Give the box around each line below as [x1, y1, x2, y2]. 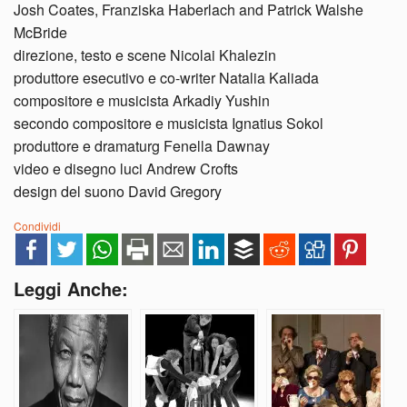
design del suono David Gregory [14, 181, 222, 203]
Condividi [14, 218, 61, 234]
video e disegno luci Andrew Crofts [14, 158, 238, 180]
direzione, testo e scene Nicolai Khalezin [14, 45, 276, 66]
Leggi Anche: [14, 275, 128, 303]
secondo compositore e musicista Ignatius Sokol [14, 113, 323, 134]
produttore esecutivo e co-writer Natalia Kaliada [14, 67, 319, 89]
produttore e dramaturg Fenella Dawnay [14, 135, 270, 157]
